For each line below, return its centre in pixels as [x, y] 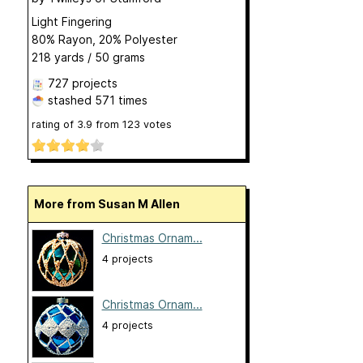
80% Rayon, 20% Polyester [104, 39]
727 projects [82, 83]
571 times [121, 100]
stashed [69, 100]
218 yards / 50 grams [88, 57]
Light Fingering [71, 21]
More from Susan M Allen [112, 204]
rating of [54, 124]
